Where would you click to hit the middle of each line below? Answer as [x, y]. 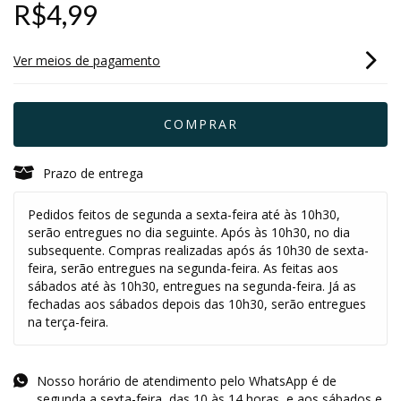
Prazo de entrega [94, 173]
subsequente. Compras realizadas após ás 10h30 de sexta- [198, 250]
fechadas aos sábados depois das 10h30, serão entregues [197, 303]
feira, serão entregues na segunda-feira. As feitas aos [183, 268]
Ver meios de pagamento [87, 60]
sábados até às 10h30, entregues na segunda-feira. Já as [192, 286]
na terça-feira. [68, 321]
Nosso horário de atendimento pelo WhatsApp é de [187, 380]
